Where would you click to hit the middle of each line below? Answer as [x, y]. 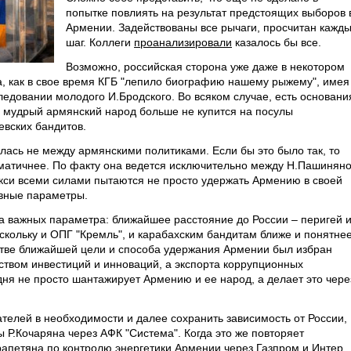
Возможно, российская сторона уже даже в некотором [205, 67]
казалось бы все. [277, 42]
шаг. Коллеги [100, 42]
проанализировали [183, 42]
